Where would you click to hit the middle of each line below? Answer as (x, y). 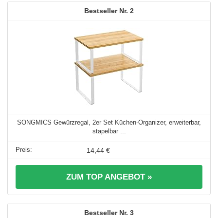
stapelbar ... (109, 131)
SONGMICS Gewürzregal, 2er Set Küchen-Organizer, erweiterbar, (109, 122)
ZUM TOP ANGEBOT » (109, 177)
